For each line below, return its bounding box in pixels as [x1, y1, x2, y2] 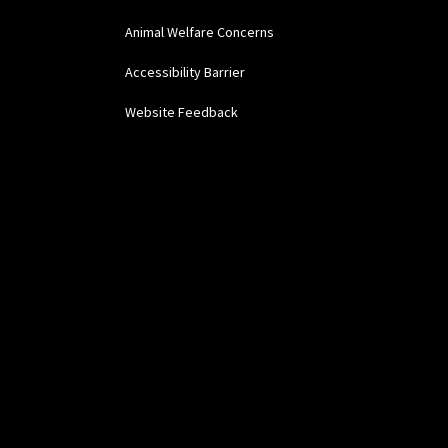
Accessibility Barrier [125, 63, 246, 82]
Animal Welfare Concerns [125, 23, 275, 42]
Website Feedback [125, 103, 239, 122]
